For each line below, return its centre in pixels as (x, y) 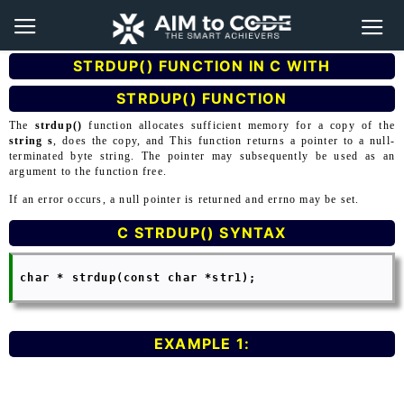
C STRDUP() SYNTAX (202, 233)
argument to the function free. (88, 171)
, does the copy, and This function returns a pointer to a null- (224, 141)
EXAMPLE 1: (202, 344)
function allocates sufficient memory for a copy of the (239, 125)
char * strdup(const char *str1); (135, 277)
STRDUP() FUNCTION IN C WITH (202, 66)
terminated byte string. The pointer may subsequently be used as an (202, 156)
